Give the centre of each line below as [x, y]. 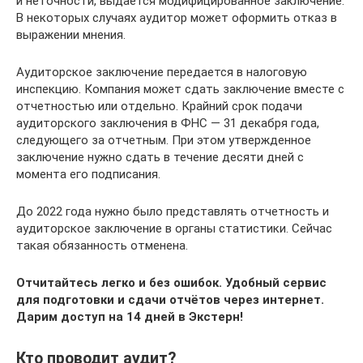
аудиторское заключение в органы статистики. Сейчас [174, 229]
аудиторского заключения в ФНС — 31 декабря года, [168, 124]
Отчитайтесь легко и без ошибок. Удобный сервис [171, 283]
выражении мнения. [71, 35]
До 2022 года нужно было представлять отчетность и [173, 212]
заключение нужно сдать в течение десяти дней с [160, 158]
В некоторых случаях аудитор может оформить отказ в [177, 18]
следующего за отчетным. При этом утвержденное [164, 141]
